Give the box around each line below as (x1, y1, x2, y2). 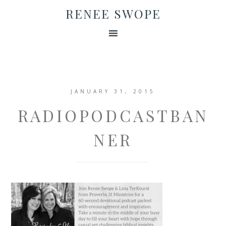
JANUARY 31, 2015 (71, 88, 155, 95)
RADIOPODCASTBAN (17, 104, 209, 126)
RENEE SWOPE (65, 6, 161, 22)
